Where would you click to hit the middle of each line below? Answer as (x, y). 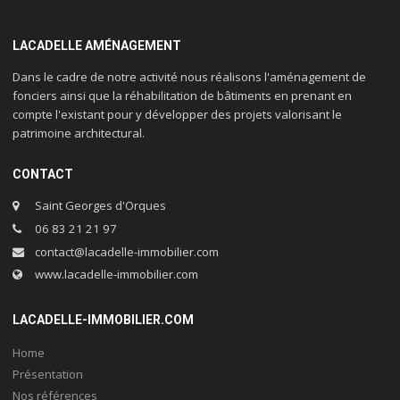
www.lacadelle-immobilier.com (115, 275)
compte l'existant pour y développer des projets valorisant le (178, 115)
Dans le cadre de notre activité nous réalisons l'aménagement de (190, 77)
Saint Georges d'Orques (99, 206)
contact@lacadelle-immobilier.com (125, 251)
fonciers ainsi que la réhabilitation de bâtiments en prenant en (183, 96)
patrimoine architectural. (79, 133)
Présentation (48, 374)
